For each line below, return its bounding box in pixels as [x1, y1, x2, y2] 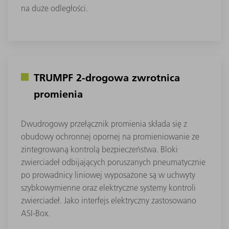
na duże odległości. [21, 3, 88, 13]
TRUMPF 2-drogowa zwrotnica [34, 70, 180, 84]
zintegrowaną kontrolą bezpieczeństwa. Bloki [21, 144, 178, 154]
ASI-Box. [21, 208, 50, 218]
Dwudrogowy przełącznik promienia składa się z [21, 118, 187, 129]
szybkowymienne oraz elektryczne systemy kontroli [21, 182, 196, 193]
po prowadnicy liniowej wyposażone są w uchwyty [21, 169, 195, 180]
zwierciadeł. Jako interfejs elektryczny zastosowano [21, 195, 196, 205]
